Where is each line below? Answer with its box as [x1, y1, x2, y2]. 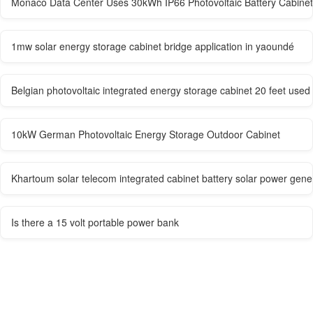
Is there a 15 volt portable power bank [11, 215, 179, 230]
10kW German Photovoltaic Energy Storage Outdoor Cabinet [11, 127, 280, 142]
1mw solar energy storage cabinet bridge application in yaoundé [11, 39, 294, 54]
